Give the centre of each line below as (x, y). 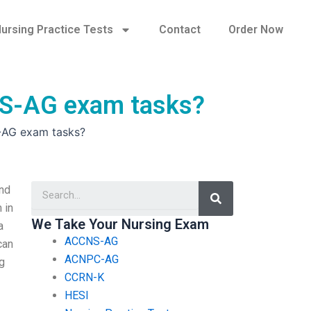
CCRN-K (84, 277)
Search (232, 185)
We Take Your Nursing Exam (120, 224)
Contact (179, 30)
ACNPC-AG (91, 259)
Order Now (255, 30)
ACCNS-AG (91, 241)
